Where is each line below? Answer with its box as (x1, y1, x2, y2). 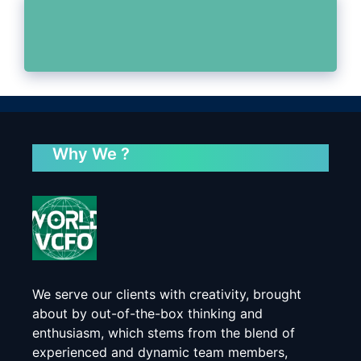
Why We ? (52, 144, 130, 164)
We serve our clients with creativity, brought (32, 286, 301, 303)
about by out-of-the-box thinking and (32, 305, 263, 322)
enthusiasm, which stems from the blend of (32, 325, 295, 342)
